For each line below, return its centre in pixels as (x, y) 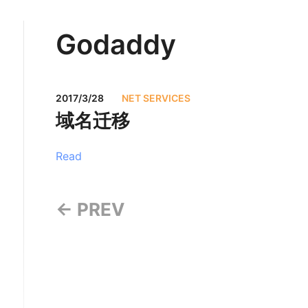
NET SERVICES (156, 98)
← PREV (90, 210)
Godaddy (116, 44)
